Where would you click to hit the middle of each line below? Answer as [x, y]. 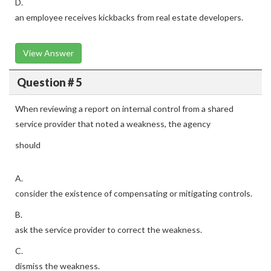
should [28, 145]
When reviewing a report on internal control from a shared [124, 109]
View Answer [48, 53]
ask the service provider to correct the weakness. [109, 230]
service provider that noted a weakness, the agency [113, 124]
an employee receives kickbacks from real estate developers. [129, 17]
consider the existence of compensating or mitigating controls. [134, 193]
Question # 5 [49, 82]
